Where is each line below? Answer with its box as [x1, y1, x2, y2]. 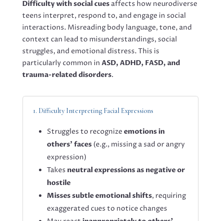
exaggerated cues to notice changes [46, 204, 167, 213]
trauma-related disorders [22, 70, 111, 79]
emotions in [123, 127, 165, 136]
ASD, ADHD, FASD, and [101, 58, 180, 68]
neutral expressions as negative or [67, 165, 185, 175]
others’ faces [46, 140, 92, 149]
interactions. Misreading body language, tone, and [22, 23, 192, 32]
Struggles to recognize [46, 127, 124, 136]
